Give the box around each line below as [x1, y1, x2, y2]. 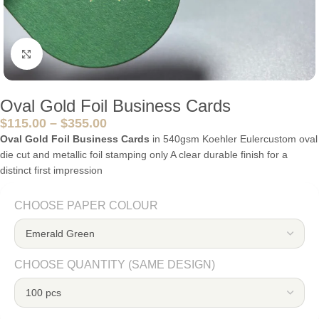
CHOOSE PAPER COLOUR [14, 199, 158, 211]
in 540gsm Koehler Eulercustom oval [150, 133, 318, 145]
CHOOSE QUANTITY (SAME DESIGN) [14, 258, 215, 271]
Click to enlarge [42, 48, 112, 59]
